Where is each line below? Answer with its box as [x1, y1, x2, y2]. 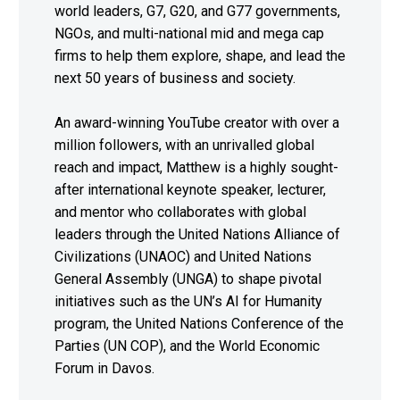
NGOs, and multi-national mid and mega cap [54, 25, 324, 43]
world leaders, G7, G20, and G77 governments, [54, 3, 340, 21]
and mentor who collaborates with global [54, 204, 306, 221]
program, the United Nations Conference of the [54, 315, 344, 333]
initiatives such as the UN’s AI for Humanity [54, 293, 322, 311]
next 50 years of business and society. [54, 70, 296, 87]
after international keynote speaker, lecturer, [54, 181, 326, 199]
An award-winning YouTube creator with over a [54, 114, 339, 132]
